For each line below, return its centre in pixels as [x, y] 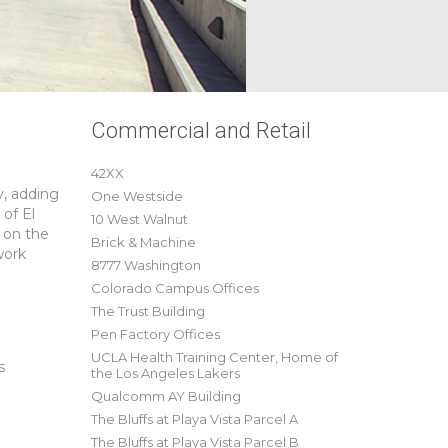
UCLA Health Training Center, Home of [214, 357]
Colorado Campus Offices [175, 288]
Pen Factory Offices [155, 334]
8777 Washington [146, 265]
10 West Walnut [139, 219]
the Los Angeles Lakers [165, 373]
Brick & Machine [143, 242]
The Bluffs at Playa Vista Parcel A [194, 419]
